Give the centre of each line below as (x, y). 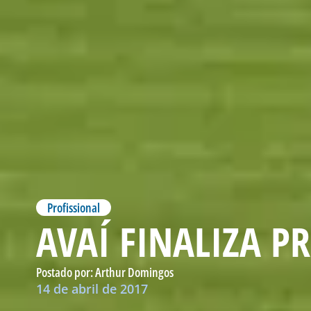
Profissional (74, 208)
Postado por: (66, 272)
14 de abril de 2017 (92, 289)
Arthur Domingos (134, 272)
